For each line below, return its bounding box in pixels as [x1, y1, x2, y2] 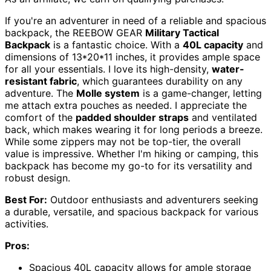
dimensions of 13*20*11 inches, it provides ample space [5, 51, 260, 63]
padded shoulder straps [76, 111, 189, 123]
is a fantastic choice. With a [50, 39, 183, 51]
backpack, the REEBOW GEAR [5, 27, 145, 39]
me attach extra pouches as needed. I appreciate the [5, 99, 247, 111]
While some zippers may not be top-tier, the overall [5, 135, 241, 148]
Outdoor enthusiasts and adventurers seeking [47, 194, 258, 206]
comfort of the [5, 111, 76, 123]
